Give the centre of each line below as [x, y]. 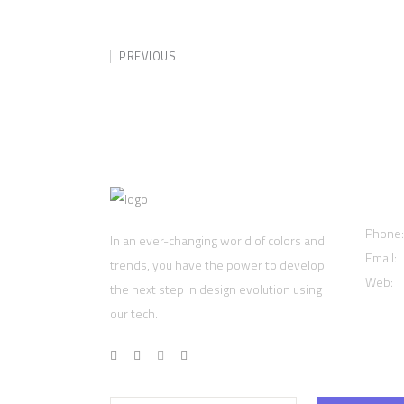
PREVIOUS [147, 56]
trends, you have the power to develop [217, 265]
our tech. [134, 313]
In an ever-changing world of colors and [217, 240]
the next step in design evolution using [216, 289]
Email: [382, 257]
